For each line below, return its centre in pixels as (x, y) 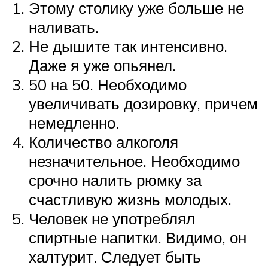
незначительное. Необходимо (134, 161)
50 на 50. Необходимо (108, 85)
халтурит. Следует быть (115, 257)
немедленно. (74, 123)
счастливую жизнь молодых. (130, 200)
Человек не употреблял (112, 219)
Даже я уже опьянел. (102, 66)
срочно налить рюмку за (115, 180)
